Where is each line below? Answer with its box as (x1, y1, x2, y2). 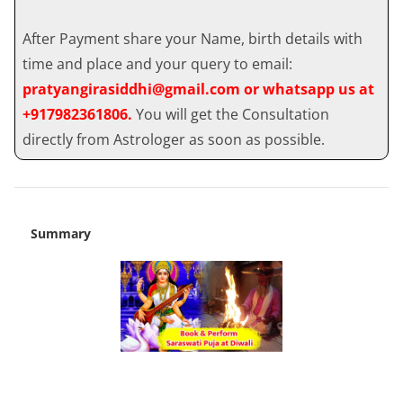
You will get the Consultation (136, 103, 329, 124)
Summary (30, 224, 91, 242)
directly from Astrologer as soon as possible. (22, 129, 325, 149)
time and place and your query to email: (22, 53, 292, 74)
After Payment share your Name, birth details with (22, 28, 363, 49)
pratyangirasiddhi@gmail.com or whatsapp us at (22, 78, 374, 99)
